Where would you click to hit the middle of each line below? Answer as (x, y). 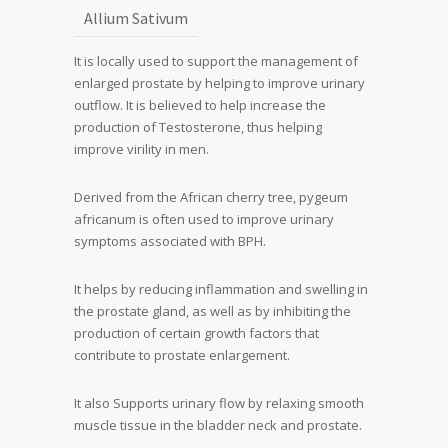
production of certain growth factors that (196, 333)
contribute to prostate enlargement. (182, 355)
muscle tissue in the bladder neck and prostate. (218, 425)
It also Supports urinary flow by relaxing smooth (219, 403)
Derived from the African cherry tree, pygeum (211, 197)
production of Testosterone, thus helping (198, 127)
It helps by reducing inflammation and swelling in (221, 289)
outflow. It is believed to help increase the (200, 105)
